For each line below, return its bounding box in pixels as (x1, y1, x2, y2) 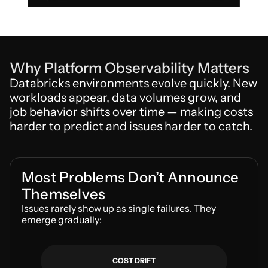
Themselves (22, 185, 106, 203)
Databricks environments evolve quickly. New (10, 76, 257, 90)
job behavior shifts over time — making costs (10, 105, 253, 119)
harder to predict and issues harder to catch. (10, 119, 252, 133)
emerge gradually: (22, 214, 102, 226)
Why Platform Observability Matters (10, 59, 249, 77)
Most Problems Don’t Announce (22, 169, 239, 186)
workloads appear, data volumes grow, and (10, 90, 241, 105)
